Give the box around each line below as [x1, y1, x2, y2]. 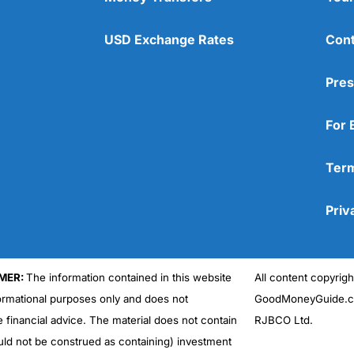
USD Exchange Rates [104, 31, 234, 47]
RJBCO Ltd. [254, 313, 316, 326]
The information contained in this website [25, 270, 232, 284]
